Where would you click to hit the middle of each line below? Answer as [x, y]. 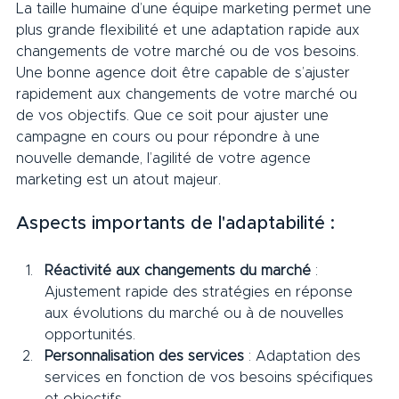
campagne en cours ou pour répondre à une [170, 138]
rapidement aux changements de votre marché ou [189, 95]
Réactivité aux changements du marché [178, 271]
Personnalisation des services [144, 357]
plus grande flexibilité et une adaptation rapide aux [190, 31]
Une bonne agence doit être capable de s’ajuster [185, 73]
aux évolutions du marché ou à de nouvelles [196, 314]
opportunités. [90, 335]
